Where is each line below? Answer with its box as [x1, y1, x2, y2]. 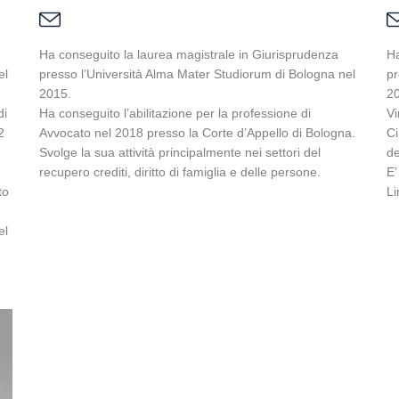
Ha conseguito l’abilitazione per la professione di [39, 106, 311, 120]
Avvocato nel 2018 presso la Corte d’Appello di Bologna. [39, 126, 355, 140]
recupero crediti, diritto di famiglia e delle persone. [39, 165, 321, 179]
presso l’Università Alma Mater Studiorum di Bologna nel [39, 67, 355, 81]
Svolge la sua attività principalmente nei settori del [39, 145, 321, 159]
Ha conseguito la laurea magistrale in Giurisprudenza [39, 47, 338, 61]
